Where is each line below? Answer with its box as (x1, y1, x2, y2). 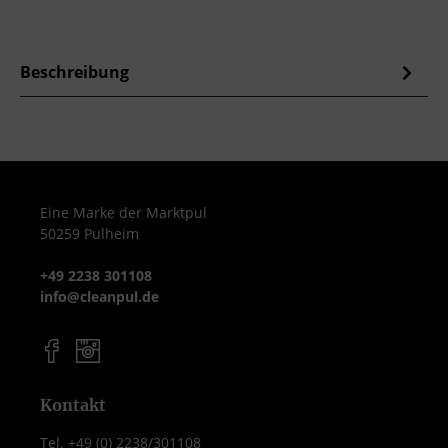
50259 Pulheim (40, 224, 139, 243)
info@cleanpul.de (40, 287, 159, 306)
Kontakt (40, 395, 106, 415)
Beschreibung (20, 60, 129, 83)
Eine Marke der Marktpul (40, 203, 207, 222)
